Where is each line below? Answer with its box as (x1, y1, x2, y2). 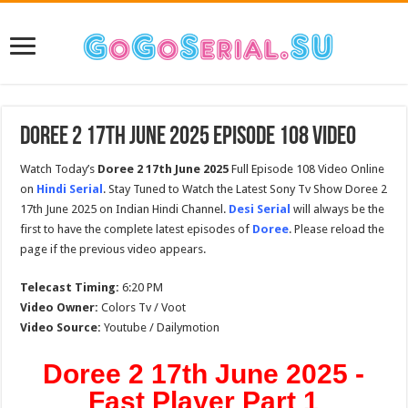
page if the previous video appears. (20, 242, 207, 256)
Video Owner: (20, 301, 99, 314)
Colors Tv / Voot (98, 301, 187, 314)
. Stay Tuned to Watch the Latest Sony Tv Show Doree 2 (103, 182, 388, 196)
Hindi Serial (36, 182, 104, 196)
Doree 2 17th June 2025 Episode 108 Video (20, 125, 357, 150)
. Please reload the (289, 222, 385, 236)
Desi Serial (229, 202, 291, 216)
